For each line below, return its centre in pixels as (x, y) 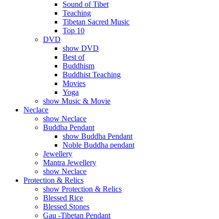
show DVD (81, 48)
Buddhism (78, 66)
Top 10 (74, 31)
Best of (74, 57)
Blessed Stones (66, 207)
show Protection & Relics (82, 189)
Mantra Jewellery (70, 163)
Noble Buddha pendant (99, 145)
